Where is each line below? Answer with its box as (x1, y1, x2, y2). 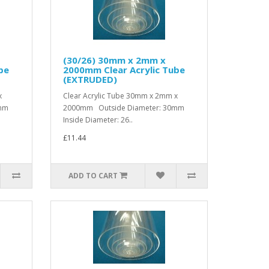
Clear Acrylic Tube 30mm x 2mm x (62, 91, 178, 101)
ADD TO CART (68, 171, 118, 181)
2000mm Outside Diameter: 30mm (62, 103, 184, 113)
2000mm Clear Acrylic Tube (62, 64, 185, 76)
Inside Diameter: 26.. (62, 115, 133, 125)
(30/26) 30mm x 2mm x (62, 54, 166, 66)
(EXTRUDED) (62, 73, 117, 85)
